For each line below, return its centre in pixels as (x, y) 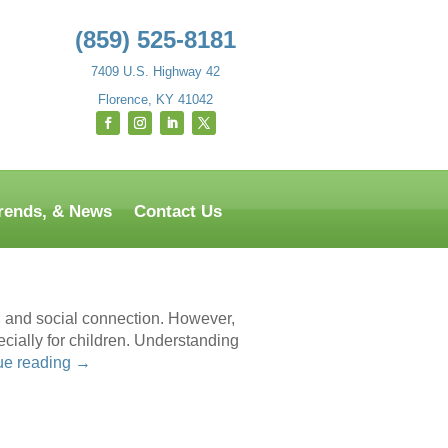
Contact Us (178, 211)
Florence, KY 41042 (156, 99)
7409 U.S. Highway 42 (156, 71)
